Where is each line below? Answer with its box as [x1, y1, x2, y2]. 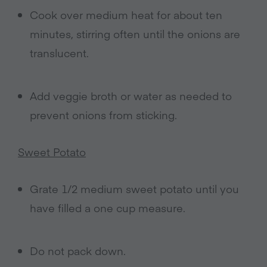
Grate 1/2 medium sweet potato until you [30, 181, 239, 196]
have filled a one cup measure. [30, 200, 185, 215]
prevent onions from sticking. [30, 107, 177, 122]
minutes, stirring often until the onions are [30, 26, 240, 41]
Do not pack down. [30, 243, 126, 258]
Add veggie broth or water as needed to [30, 88, 232, 103]
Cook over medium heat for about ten [30, 7, 222, 22]
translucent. [30, 45, 89, 60]
